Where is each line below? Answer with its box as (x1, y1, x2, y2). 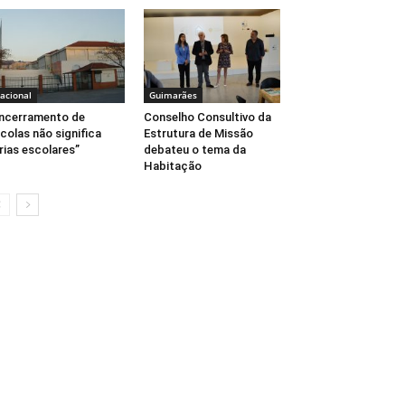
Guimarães (148, 89, 197, 102)
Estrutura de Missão (143, 127, 253, 141)
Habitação (143, 159, 202, 174)
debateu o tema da (143, 143, 246, 157)
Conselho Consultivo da (143, 110, 271, 125)
